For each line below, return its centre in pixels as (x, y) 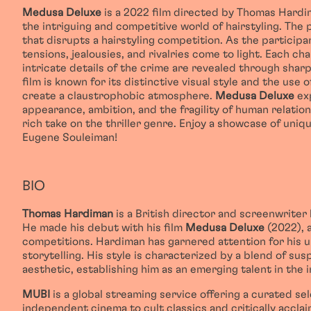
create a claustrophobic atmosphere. (119, 96)
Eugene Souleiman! (70, 137)
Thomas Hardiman (68, 214)
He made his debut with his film (104, 228)
